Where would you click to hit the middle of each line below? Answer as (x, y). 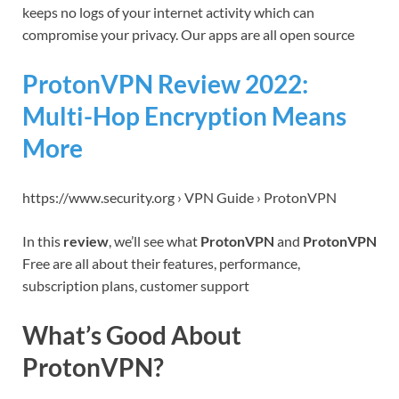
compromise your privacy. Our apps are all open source (188, 34)
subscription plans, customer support (136, 286)
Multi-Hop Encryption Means (184, 115)
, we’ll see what (155, 241)
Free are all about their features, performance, (161, 264)
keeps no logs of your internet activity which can (168, 12)
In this (43, 241)
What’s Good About (132, 335)
